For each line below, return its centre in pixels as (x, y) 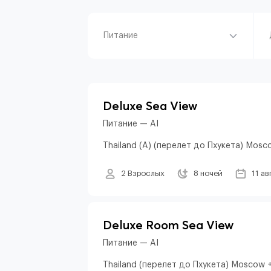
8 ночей (208, 173)
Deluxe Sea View (150, 106)
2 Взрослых (143, 173)
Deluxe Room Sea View (168, 225)
